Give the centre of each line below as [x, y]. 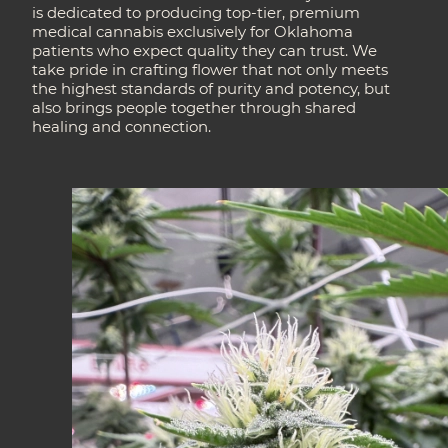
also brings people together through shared [194, 108]
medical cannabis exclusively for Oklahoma [193, 32]
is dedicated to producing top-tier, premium [196, 13]
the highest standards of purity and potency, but [211, 89]
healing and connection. [122, 127]
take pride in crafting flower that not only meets [210, 70]
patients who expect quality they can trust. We [205, 51]
